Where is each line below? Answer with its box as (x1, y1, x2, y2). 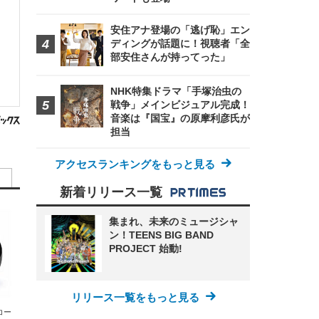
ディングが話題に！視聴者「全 (110, 38, 250, 49)
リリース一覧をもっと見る (70, 291, 199, 303)
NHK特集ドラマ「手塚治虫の (110, 85, 241, 97)
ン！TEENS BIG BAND (109, 229, 214, 241)
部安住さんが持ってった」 (110, 51, 230, 63)
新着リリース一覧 (60, 185, 162, 199)
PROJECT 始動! (109, 243, 182, 254)
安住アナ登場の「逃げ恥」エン (110, 24, 250, 36)
